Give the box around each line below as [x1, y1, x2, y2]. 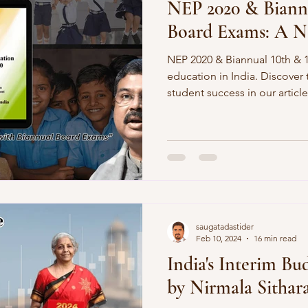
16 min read [254, 233, 296, 243]
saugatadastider [196, 221, 254, 232]
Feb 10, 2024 [196, 233, 241, 243]
